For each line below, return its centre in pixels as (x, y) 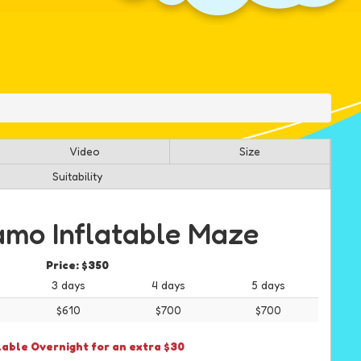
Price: (64, 265)
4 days (168, 285)
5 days (268, 285)
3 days (68, 285)
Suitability (77, 176)
